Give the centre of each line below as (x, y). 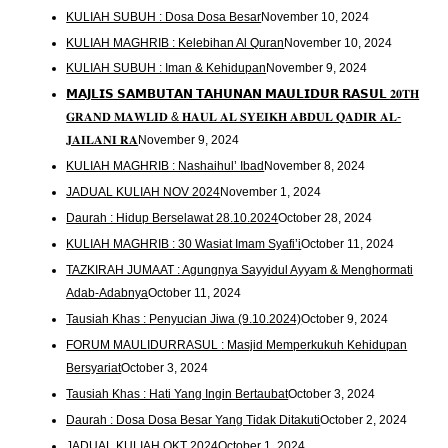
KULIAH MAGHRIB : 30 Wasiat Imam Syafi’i (184, 244)
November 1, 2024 (271, 192)
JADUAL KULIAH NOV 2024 (143, 192)
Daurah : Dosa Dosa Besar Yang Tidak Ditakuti (193, 420)
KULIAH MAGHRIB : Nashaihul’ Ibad (165, 166)
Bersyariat (94, 368)
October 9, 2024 (345, 319)
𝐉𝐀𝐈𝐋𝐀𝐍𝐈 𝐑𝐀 (102, 140)
